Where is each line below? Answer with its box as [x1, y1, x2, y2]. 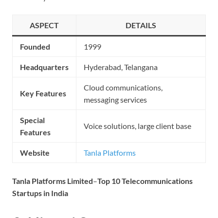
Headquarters [20, 62, 69, 72]
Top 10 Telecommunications [97, 176, 193, 185]
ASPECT [30, 20, 59, 30]
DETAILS [126, 20, 156, 30]
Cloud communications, [84, 82, 163, 92]
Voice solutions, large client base [84, 121, 191, 130]
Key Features [20, 88, 66, 98]
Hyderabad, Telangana [84, 62, 158, 72]
